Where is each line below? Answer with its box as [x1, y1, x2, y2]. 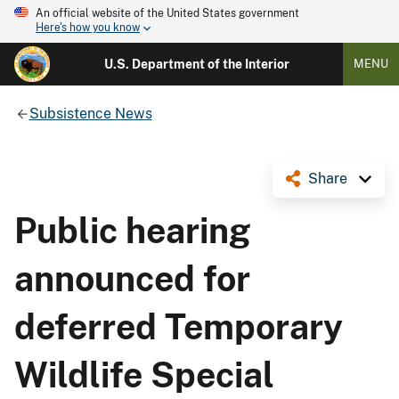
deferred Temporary [14, 305, 343, 347]
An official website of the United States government [36, 7, 299, 20]
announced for [14, 257, 250, 299]
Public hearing [14, 209, 251, 251]
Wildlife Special [14, 354, 274, 395]
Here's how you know [36, 21, 140, 35]
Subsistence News [28, 104, 152, 122]
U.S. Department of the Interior [103, 57, 289, 71]
